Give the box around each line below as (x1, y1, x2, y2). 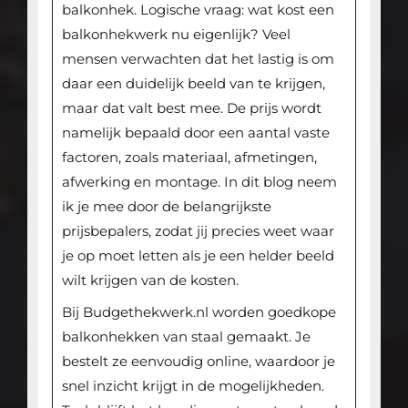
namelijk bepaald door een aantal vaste (61, 124, 330, 142)
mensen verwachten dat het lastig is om (61, 50, 334, 68)
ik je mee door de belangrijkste (61, 198, 271, 216)
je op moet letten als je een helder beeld (61, 247, 334, 265)
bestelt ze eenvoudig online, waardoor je (61, 352, 335, 371)
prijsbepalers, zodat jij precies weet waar (61, 222, 334, 240)
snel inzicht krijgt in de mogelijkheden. (61, 377, 324, 395)
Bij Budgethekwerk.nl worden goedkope (61, 303, 336, 321)
